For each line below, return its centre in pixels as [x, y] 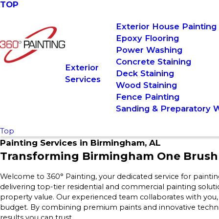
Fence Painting [147, 97]
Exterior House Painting [166, 26]
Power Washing [149, 50]
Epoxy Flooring [147, 38]
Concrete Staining [153, 62]
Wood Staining [146, 85]
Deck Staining [145, 73]
